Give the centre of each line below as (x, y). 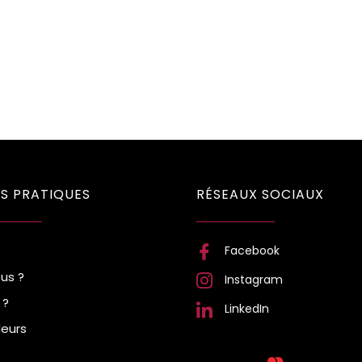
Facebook (252, 250)
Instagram (253, 280)
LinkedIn (246, 309)
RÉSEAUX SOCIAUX (260, 194)
